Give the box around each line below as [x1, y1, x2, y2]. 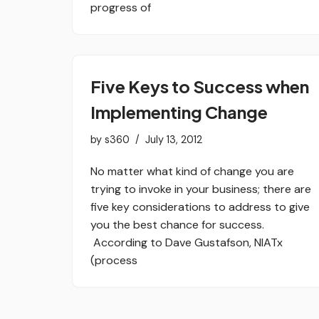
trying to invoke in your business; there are [90, 181, 311, 197]
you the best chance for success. [90, 216, 264, 232]
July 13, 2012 [145, 132, 202, 146]
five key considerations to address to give [90, 199, 310, 214]
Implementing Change [90, 100, 268, 122]
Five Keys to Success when [90, 75, 309, 97]
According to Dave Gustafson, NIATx [90, 234, 283, 250]
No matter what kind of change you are [90, 163, 294, 179]
